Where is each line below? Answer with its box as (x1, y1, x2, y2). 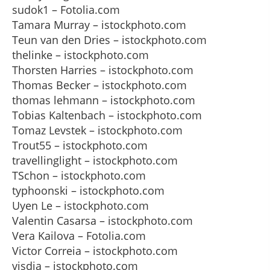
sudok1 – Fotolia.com (12, 2, 120, 17)
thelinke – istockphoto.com (12, 48, 149, 62)
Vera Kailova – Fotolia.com (12, 228, 146, 243)
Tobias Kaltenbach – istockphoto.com (12, 108, 202, 122)
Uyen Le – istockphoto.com (12, 198, 149, 213)
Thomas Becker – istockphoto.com (12, 78, 187, 92)
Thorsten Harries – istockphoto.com (12, 63, 193, 77)
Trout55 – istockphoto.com (12, 138, 148, 152)
